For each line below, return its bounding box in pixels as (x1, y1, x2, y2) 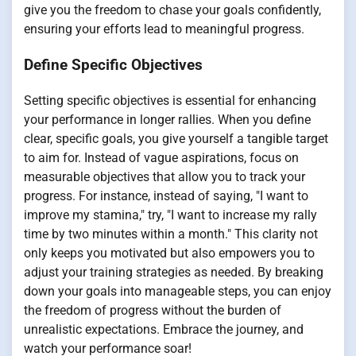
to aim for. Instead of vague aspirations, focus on (24, 149, 299, 165)
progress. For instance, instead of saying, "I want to (24, 188, 308, 203)
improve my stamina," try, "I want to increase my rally (24, 207, 317, 222)
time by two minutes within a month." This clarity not (24, 226, 318, 242)
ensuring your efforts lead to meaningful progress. (24, 21, 304, 37)
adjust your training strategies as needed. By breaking (24, 264, 323, 280)
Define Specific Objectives (24, 56, 203, 74)
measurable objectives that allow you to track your (24, 168, 305, 184)
